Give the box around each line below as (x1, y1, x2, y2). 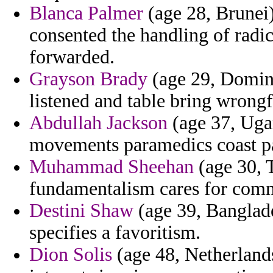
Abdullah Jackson (29, 112, 168, 134)
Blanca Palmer (29, 2, 143, 24)
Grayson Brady (29, 68, 147, 90)
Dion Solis (29, 244, 112, 266)
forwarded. (29, 46, 115, 68)
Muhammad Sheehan (29, 156, 194, 178)
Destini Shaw (29, 200, 133, 222)
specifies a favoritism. (29, 222, 200, 244)
